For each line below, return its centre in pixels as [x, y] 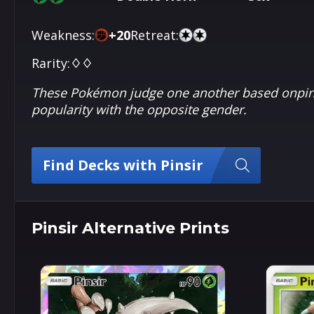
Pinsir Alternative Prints [130, 228]
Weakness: [63, 35]
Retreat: [155, 35]
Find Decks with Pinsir [123, 165]
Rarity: [51, 63]
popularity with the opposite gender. [139, 109]
